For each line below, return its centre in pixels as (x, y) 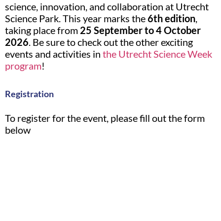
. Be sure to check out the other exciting (111, 42)
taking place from (42, 30)
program (23, 65)
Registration (29, 93)
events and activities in (54, 54)
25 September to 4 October (140, 30)
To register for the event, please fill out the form (105, 118)
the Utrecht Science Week (157, 54)
